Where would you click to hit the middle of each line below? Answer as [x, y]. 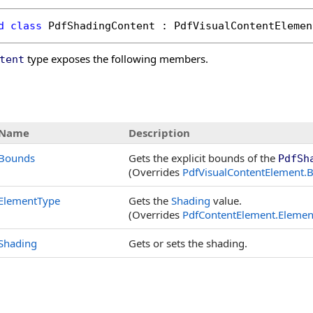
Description [159, 133]
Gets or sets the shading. [188, 243]
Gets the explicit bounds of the [203, 158]
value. [226, 201]
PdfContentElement [229, 214]
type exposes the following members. [116, 59]
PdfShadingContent [102, 26]
